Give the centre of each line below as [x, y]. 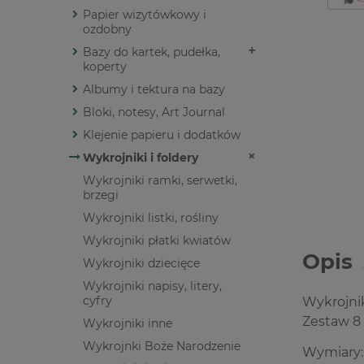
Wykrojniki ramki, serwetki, [160, 181]
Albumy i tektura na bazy [154, 90]
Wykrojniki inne [128, 324]
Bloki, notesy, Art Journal [154, 113]
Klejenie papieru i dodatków [162, 135]
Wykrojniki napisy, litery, [152, 286]
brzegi [101, 195]
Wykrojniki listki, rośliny [151, 218]
